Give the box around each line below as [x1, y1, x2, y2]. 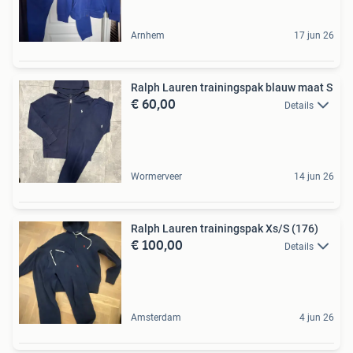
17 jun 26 [294, 29, 334, 41]
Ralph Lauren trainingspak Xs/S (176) [131, 221, 318, 235]
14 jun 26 [294, 170, 334, 182]
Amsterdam [131, 311, 181, 323]
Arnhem [131, 29, 165, 41]
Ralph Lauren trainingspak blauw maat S [131, 80, 333, 94]
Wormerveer [131, 170, 182, 182]
